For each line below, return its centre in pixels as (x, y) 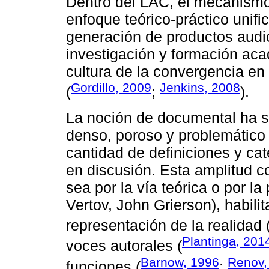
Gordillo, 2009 (111, 88)
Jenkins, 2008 (200, 88)
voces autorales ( (124, 246)
